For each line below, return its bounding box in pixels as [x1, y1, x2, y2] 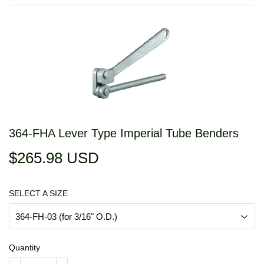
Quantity [9, 243, 40, 253]
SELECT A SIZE [9, 189, 68, 199]
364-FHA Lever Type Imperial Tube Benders [9, 127, 239, 140]
